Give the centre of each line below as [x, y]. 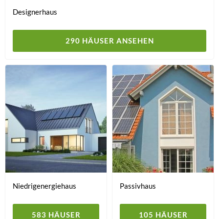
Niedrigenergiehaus [44, 186]
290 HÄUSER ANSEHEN [109, 41]
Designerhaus [35, 12]
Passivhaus [138, 186]
